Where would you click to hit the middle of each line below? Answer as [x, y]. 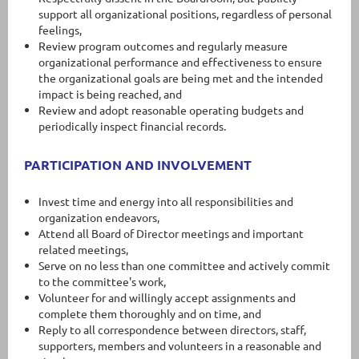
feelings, [60, 30]
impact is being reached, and [110, 94]
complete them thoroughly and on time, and [150, 313]
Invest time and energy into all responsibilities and [166, 201]
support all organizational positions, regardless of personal [185, 14]
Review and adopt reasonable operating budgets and [171, 110]
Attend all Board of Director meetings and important [171, 233]
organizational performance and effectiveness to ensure [180, 62]
